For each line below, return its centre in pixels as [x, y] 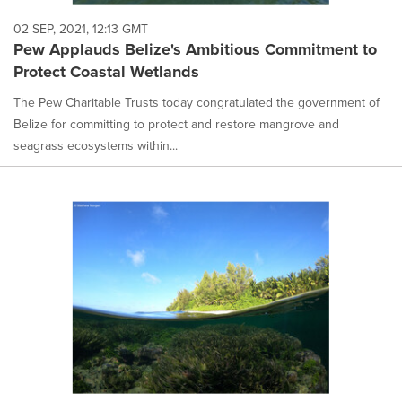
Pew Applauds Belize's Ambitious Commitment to [195, 50]
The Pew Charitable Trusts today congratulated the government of [197, 103]
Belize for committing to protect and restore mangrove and [176, 125]
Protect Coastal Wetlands [106, 72]
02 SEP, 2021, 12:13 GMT [81, 30]
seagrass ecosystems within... [96, 146]
